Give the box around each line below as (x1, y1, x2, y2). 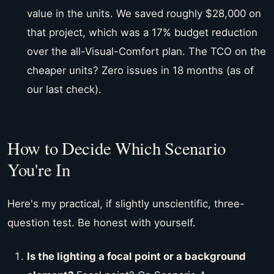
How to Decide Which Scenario (7, 136, 226, 160)
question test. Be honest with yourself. (7, 217, 196, 229)
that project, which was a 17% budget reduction (27, 26, 257, 39)
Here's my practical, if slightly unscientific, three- (7, 198, 245, 210)
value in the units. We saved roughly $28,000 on (27, 7, 261, 20)
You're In (7, 158, 70, 182)
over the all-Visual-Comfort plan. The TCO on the (27, 45, 266, 58)
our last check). (27, 83, 102, 96)
